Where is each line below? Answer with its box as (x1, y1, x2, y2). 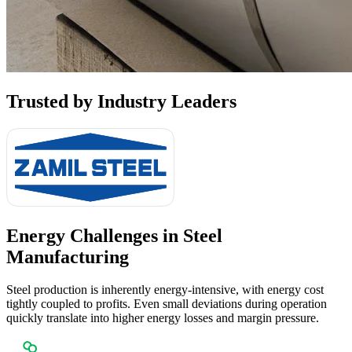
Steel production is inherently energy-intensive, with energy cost (6, 283, 324, 297)
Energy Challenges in (6, 225, 183, 246)
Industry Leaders (93, 90, 236, 112)
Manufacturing (6, 246, 129, 267)
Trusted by (6, 90, 93, 112)
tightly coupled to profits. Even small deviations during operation (6, 297, 327, 311)
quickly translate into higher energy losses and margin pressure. (6, 311, 319, 325)
